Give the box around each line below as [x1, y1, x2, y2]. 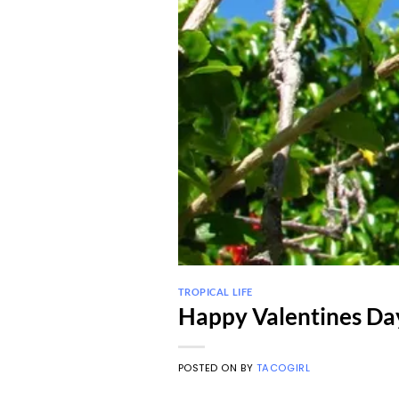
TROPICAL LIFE [177, 285, 253, 297]
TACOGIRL [256, 360, 311, 375]
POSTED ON [177, 360, 241, 375]
